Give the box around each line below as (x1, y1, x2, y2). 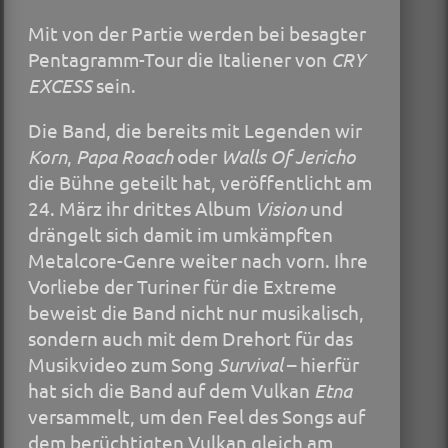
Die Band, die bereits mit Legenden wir (28, 118, 362, 143)
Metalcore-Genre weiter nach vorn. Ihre (28, 248, 368, 273)
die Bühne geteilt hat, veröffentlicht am (28, 170, 372, 195)
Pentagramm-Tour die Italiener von (28, 47, 331, 72)
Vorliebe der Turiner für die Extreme (28, 274, 337, 299)
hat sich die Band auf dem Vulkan (28, 378, 314, 403)
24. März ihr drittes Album (28, 196, 255, 221)
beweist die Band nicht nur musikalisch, (28, 300, 364, 325)
